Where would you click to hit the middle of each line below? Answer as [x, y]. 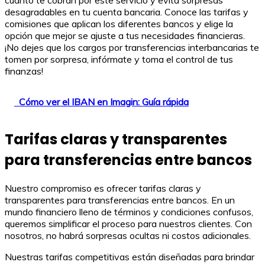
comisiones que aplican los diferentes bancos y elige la [119, 24]
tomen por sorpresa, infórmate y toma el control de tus [119, 59]
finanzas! [24, 71]
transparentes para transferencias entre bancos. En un [120, 200]
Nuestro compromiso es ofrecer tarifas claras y [103, 188]
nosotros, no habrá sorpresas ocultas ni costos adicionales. [128, 236]
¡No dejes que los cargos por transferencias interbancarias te [132, 48]
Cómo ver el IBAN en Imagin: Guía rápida [104, 102]
